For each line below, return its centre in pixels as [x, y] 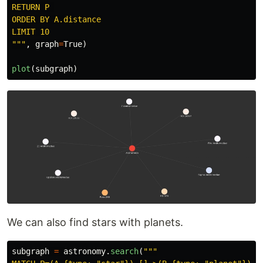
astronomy [85, 251]
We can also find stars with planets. [95, 222]
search [124, 251]
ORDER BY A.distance [56, 19]
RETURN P [33, 7]
